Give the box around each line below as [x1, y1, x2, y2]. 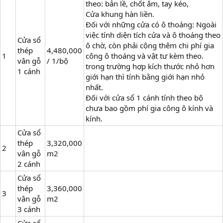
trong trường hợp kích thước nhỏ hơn [86, 61, 215, 72]
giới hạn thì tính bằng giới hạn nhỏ [86, 72, 205, 82]
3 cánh [17, 204, 40, 215]
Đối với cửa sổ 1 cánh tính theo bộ [86, 93, 203, 103]
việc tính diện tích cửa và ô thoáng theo [86, 30, 221, 40]
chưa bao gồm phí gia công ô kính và [86, 103, 213, 113]
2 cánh [17, 159, 40, 169]
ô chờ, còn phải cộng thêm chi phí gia [86, 40, 214, 51]
